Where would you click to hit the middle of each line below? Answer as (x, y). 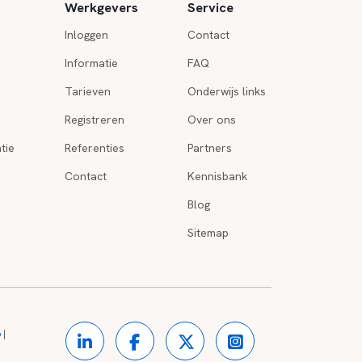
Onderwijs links (227, 91)
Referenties (94, 148)
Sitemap (208, 233)
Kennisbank (218, 176)
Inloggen (86, 35)
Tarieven (87, 91)
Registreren (94, 120)
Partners (210, 148)
